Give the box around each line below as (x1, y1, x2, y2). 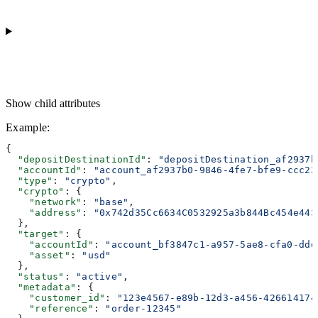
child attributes (35, 97, 100, 109)
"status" (6, 270, 65, 282)
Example (6, 121, 48, 133)
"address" (6, 207, 82, 218)
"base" (93, 196, 129, 207)
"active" (76, 270, 124, 282)
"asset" (6, 249, 70, 261)
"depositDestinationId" (6, 153, 147, 165)
